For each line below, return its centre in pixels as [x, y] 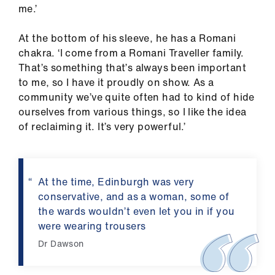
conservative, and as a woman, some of [134, 197]
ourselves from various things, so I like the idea [133, 112]
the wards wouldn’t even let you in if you [137, 211]
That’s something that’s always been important [132, 68]
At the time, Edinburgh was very [116, 182]
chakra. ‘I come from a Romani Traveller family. [131, 53]
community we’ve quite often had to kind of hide [137, 97]
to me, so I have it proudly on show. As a [116, 83]
